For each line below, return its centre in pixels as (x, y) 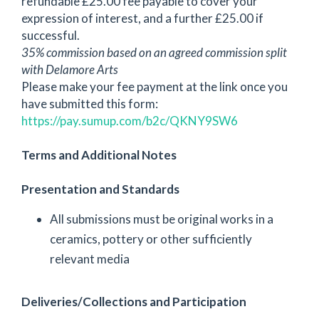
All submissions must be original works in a (162, 219)
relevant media (90, 258)
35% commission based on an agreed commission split (154, 52)
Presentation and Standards (100, 189)
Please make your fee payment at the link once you (155, 86)
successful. (51, 35)
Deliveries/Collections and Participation (134, 302)
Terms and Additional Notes (99, 155)
